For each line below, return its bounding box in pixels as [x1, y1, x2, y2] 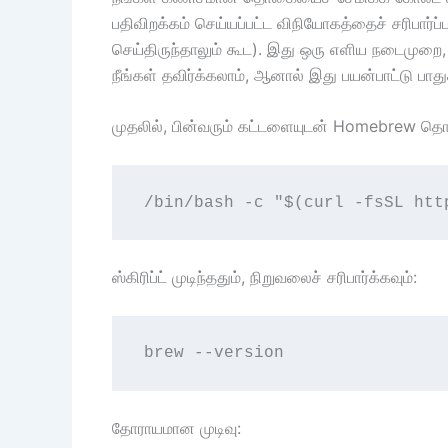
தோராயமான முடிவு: [112, 418, 241, 439]
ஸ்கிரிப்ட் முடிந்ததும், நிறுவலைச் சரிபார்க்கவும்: [112, 267, 417, 288]
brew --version [143, 344, 284, 363]
